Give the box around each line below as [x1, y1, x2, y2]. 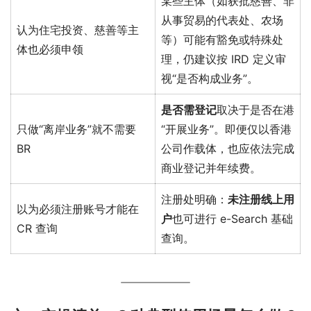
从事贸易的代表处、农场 [161, 12, 283, 27]
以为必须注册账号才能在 [17, 201, 139, 216]
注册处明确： [161, 192, 228, 206]
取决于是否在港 [217, 102, 294, 117]
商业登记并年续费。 [161, 160, 261, 175]
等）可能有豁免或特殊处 [161, 32, 283, 47]
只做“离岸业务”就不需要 [17, 121, 136, 136]
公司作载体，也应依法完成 [161, 141, 294, 155]
